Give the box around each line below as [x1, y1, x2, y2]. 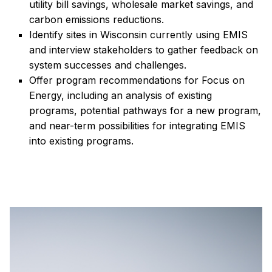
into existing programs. [29, 135, 134, 148]
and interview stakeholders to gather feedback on [29, 44, 258, 56]
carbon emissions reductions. [29, 13, 164, 26]
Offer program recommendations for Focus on [29, 74, 245, 87]
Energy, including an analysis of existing [29, 89, 212, 102]
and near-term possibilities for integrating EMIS [29, 120, 245, 132]
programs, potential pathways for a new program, [29, 104, 261, 117]
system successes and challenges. [29, 59, 186, 72]
